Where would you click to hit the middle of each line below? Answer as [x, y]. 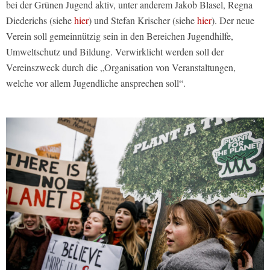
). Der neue [233, 20]
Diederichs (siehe [40, 20]
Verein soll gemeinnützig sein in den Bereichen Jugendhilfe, [120, 36]
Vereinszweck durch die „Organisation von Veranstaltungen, [121, 67]
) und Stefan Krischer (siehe [143, 20]
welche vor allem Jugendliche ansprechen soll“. [96, 83]
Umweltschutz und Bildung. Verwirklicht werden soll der [115, 51]
